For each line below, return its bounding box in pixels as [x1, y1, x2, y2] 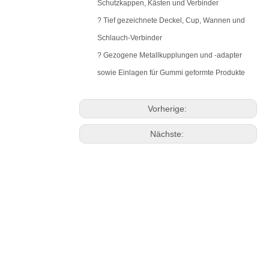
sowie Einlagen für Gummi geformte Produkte [97, 68, 245, 77]
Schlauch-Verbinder [97, 34, 162, 42]
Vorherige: [147, 104, 189, 113]
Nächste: [150, 129, 186, 139]
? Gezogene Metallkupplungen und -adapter [97, 51, 242, 59]
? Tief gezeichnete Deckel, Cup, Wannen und [97, 16, 245, 25]
